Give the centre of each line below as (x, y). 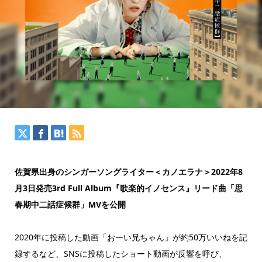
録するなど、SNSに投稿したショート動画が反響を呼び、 (120, 254)
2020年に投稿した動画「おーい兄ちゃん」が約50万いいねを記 (131, 237)
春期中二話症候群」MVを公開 (70, 205)
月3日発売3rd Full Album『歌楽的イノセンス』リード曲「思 (128, 188)
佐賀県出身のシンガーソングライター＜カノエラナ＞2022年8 (128, 172)
